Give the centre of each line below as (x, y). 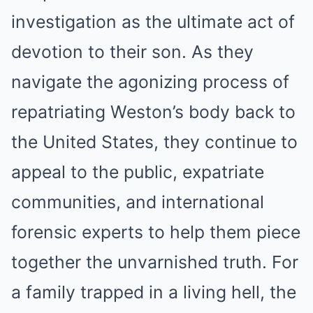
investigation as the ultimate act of (153, 21)
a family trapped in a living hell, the (154, 292)
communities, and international (138, 202)
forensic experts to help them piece (156, 232)
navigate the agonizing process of (150, 81)
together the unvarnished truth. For (155, 262)
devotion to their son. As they (132, 51)
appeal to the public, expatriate (138, 172)
